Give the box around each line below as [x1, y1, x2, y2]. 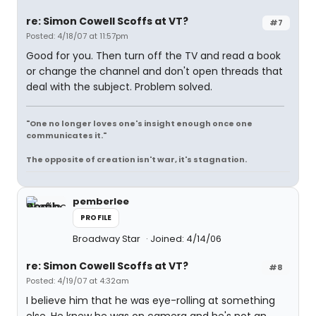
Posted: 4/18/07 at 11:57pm [26, 30, 128, 42]
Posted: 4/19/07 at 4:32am [26, 275, 129, 286]
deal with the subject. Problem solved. [26, 80, 212, 94]
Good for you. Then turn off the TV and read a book [26, 49, 281, 63]
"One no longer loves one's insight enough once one [26, 118, 253, 129]
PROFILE [80, 212, 112, 223]
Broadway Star [73, 232, 142, 245]
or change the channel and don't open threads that [26, 64, 283, 78]
